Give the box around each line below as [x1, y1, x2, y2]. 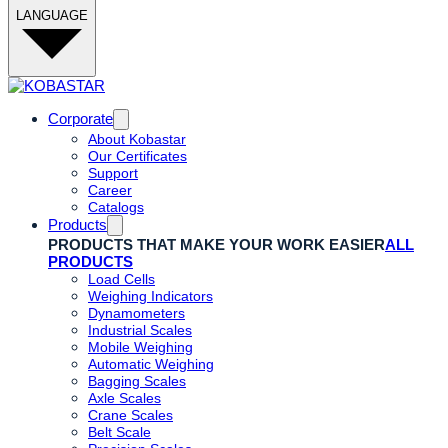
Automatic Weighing [88, 356, 214, 372]
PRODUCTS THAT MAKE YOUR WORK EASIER [48, 236, 385, 253]
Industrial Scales [88, 322, 192, 338]
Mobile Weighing [88, 339, 193, 355]
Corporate [48, 110, 113, 127]
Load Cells [88, 271, 155, 287]
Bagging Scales [88, 373, 186, 389]
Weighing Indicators [88, 288, 213, 304]
